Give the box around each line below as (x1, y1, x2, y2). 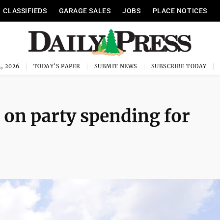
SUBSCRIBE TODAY (151, 63, 207, 70)
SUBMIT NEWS (94, 63, 137, 70)
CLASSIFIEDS (3, 7, 47, 15)
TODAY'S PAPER (33, 63, 81, 70)
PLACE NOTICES (152, 7, 207, 15)
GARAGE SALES (58, 7, 111, 15)
